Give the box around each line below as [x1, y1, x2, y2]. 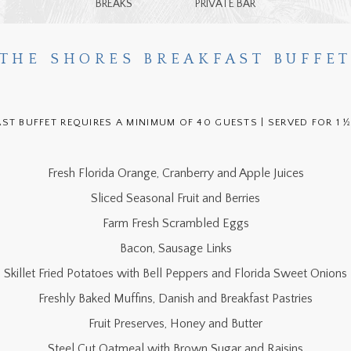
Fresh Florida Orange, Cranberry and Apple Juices [47, 166, 304, 180]
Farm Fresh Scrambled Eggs [102, 216, 249, 230]
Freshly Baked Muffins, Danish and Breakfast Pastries [38, 291, 313, 306]
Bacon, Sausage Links [119, 241, 232, 255]
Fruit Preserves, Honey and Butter [89, 317, 262, 331]
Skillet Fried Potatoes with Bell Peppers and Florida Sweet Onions [4, 266, 347, 280]
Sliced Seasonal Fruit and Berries [91, 191, 260, 205]
